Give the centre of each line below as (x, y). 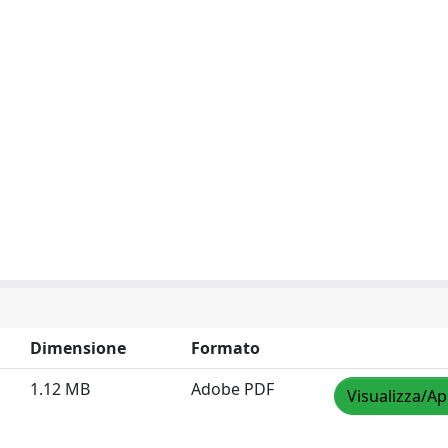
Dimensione (78, 348)
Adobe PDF (232, 389)
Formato (225, 348)
